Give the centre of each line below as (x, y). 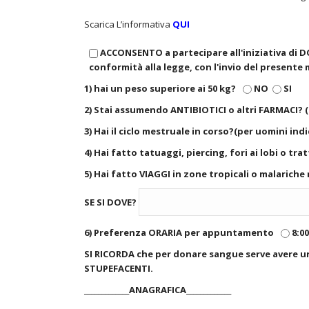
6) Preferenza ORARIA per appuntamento (180, 232)
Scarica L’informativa (127, 24)
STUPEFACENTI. (119, 268)
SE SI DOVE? (111, 202)
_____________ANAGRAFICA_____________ (158, 290)
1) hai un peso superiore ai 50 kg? (161, 88)
